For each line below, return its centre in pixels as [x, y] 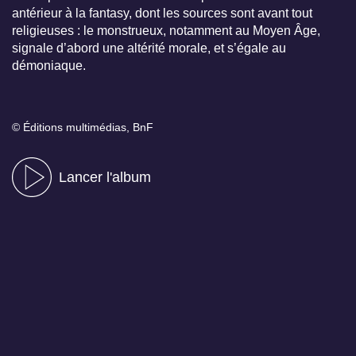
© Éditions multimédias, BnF [83, 127]
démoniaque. [49, 65]
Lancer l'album [105, 177]
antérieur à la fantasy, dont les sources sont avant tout [162, 13]
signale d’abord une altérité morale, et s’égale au [149, 48]
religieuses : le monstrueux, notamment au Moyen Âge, [166, 30]
